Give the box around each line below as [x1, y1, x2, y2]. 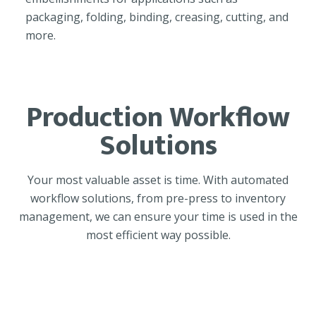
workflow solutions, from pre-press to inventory [30, 190, 286, 207]
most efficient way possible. [85, 227, 231, 243]
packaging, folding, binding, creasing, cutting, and [25, 9, 288, 25]
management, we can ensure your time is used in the [18, 209, 298, 225]
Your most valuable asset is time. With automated [28, 172, 288, 188]
